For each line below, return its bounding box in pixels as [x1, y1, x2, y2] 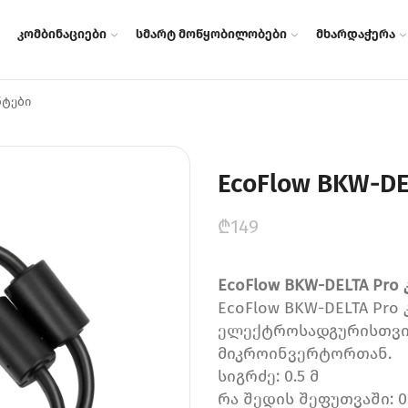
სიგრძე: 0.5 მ [218, 366, 319, 387]
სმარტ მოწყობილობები [135, 25, 287, 42]
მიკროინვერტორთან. [218, 343, 392, 364]
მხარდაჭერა [315, 25, 395, 42]
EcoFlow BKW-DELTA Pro [218, 275, 399, 296]
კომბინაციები [16, 25, 107, 42]
